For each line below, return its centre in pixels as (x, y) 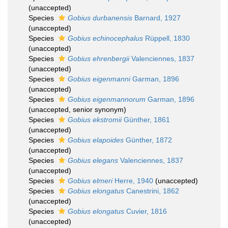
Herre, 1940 (133, 181)
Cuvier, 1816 (146, 211)
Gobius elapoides (96, 140)
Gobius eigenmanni (99, 79)
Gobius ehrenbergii (98, 59)
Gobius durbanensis (100, 18)
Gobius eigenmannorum (107, 99)
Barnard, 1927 (156, 18)
